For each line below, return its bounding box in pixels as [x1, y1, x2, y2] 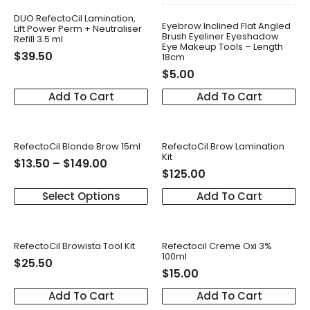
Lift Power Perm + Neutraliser [14, 21, 142, 35]
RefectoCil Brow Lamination [162, 139, 284, 153]
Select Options [42, 189, 120, 204]
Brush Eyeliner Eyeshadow [162, 29, 279, 43]
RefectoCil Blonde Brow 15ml [14, 139, 140, 153]
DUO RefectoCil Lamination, [14, 11, 136, 25]
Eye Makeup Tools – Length [162, 39, 283, 53]
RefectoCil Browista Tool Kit [14, 239, 135, 253]
